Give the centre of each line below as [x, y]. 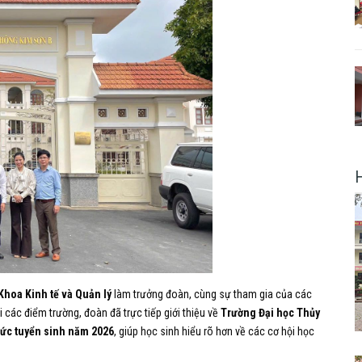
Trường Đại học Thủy [270, 312]
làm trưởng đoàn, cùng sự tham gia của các [212, 294]
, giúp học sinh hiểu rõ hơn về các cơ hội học [214, 331]
